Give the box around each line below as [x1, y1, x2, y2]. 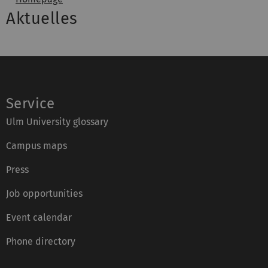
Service [6, 95, 55, 112]
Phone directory [6, 235, 75, 247]
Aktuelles [6, 8, 78, 28]
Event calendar [6, 211, 72, 223]
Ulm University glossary [6, 115, 108, 127]
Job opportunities [6, 187, 83, 199]
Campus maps [6, 139, 67, 151]
